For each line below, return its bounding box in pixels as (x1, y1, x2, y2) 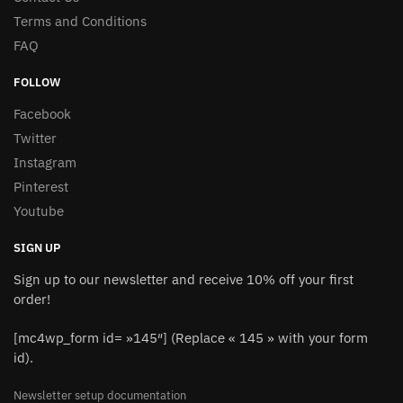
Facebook (13, 105, 71, 123)
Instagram (13, 154, 76, 172)
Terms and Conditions (13, 13, 147, 31)
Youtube (13, 202, 64, 220)
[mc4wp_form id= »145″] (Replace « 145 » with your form (13, 329, 368, 347)
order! (13, 291, 50, 309)
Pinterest (13, 178, 68, 196)
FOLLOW (13, 75, 60, 91)
